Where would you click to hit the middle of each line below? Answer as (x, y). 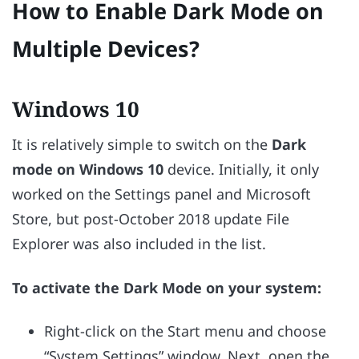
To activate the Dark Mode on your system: (169, 287)
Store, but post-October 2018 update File (151, 219)
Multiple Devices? (106, 49)
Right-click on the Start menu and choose (185, 331)
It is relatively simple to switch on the (142, 145)
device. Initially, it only (241, 169)
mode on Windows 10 (88, 169)
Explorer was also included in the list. (141, 244)
